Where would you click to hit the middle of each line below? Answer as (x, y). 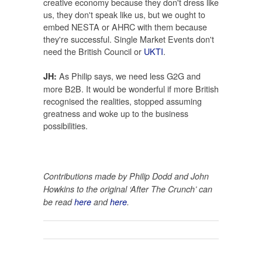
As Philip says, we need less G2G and (129, 76)
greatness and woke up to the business (116, 113)
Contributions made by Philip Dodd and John (126, 176)
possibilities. (65, 126)
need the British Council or (94, 51)
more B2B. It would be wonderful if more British (131, 89)
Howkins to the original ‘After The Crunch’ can (128, 189)
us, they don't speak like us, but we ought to (124, 14)
